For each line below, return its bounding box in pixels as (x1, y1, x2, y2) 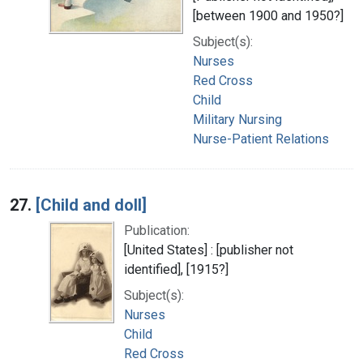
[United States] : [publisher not (124, 241, 293, 258)
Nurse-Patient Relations (193, 130, 329, 147)
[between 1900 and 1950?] (193, 7, 344, 23)
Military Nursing (193, 111, 282, 127)
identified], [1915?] (124, 261, 228, 277)
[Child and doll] (36, 194, 147, 215)
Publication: (124, 222, 190, 238)
